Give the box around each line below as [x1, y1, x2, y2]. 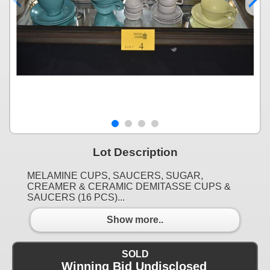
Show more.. [107, 215, 163, 225]
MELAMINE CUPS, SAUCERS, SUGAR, [27, 170, 203, 181]
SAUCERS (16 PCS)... [27, 192, 125, 202]
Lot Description [92, 145, 178, 159]
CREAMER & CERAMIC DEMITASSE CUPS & [27, 181, 231, 192]
